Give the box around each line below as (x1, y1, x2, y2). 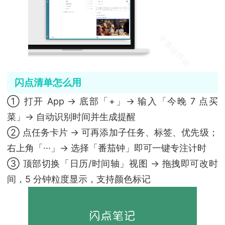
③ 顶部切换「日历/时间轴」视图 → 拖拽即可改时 (7, 158, 218, 169)
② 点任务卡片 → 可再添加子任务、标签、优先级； (7, 127, 218, 138)
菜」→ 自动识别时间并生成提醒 (7, 111, 136, 122)
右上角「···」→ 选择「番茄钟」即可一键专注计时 (7, 142, 207, 153)
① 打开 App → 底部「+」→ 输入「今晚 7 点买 (7, 95, 218, 106)
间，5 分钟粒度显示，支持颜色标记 (7, 173, 151, 184)
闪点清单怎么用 (14, 76, 81, 89)
